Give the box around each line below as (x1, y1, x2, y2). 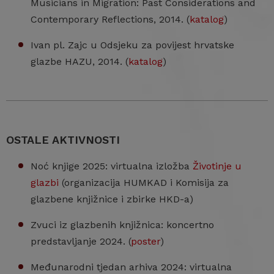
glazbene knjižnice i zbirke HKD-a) (31, 193, 193, 206)
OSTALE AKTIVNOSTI (6, 133, 120, 147)
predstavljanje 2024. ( (31, 235, 131, 248)
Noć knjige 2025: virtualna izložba (31, 160, 193, 172)
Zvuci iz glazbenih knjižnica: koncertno (31, 219, 214, 231)
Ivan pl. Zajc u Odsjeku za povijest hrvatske (31, 39, 234, 51)
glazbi (31, 177, 59, 189)
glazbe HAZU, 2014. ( (31, 56, 128, 68)
